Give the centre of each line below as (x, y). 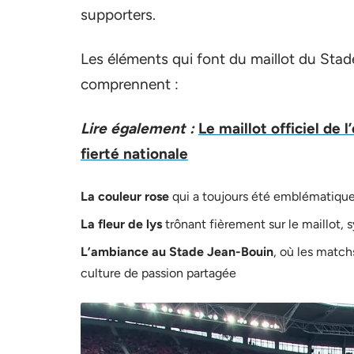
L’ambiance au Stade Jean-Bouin (177, 252)
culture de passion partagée (158, 273)
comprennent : (130, 84)
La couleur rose (125, 196)
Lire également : (137, 128)
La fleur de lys (121, 224)
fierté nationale (134, 154)
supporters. (118, 15)
